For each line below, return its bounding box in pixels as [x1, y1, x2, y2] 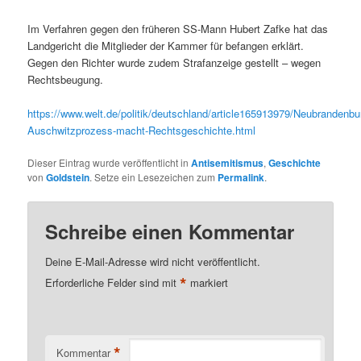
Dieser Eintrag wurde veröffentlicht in [27, 156, 192, 169]
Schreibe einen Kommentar [45, 218, 295, 246]
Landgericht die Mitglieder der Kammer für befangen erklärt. [27, 37, 305, 53]
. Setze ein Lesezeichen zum [89, 170, 218, 184]
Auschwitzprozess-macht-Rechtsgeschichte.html [27, 122, 256, 138]
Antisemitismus [191, 156, 264, 170]
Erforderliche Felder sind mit [45, 275, 180, 291]
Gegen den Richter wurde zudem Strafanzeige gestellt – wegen [27, 54, 322, 70]
